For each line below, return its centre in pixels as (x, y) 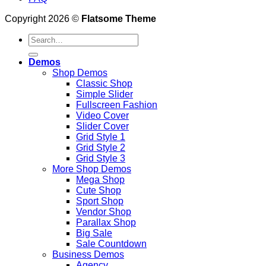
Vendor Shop (104, 211)
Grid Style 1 (101, 137)
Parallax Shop (106, 222)
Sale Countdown (111, 243)
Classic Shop (104, 83)
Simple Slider (104, 94)
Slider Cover (102, 126)
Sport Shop (100, 201)
